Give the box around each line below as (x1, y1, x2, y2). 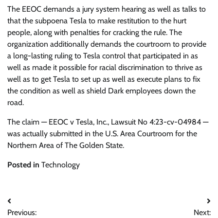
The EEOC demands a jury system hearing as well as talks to (7, 4, 206, 14)
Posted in (7, 160, 41, 170)
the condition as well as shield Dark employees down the (7, 86, 196, 96)
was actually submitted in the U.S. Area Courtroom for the (7, 129, 197, 139)
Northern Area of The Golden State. (7, 141, 124, 150)
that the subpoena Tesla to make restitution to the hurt (7, 16, 186, 26)
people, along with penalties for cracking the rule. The (7, 28, 182, 37)
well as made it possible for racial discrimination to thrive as (7, 63, 202, 73)
